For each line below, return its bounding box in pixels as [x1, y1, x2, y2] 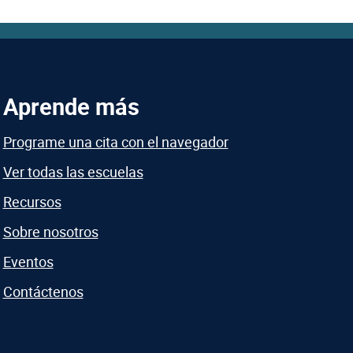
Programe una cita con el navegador [2, 132, 229, 152]
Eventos [2, 252, 54, 272]
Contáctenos [2, 282, 84, 302]
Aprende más [2, 91, 139, 121]
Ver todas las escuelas [2, 162, 143, 182]
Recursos [2, 192, 61, 212]
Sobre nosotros [2, 222, 98, 242]
